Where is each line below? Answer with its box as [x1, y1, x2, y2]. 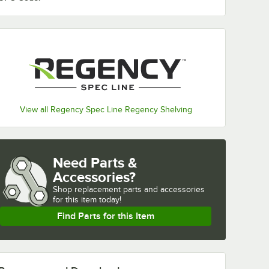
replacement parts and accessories [74, 185, 205, 195]
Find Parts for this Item [57, 211, 154, 222]
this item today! [65, 195, 121, 205]
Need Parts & [53, 154, 138, 171]
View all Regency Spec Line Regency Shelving [19, 105, 192, 115]
